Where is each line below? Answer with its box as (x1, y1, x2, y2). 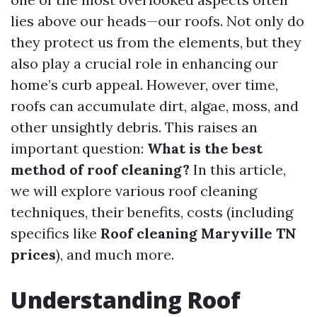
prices (11, 246, 56, 263)
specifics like (11, 224, 100, 242)
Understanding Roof (11, 284, 241, 315)
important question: (11, 139, 147, 157)
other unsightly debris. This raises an (11, 118, 258, 136)
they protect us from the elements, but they (11, 33, 301, 51)
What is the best (147, 139, 263, 157)
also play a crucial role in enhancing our (11, 54, 278, 72)
